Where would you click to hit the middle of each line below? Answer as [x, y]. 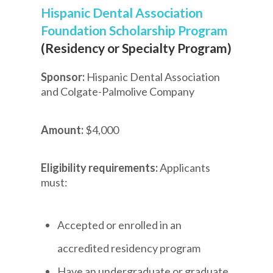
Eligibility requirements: [101, 168]
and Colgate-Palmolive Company [118, 92]
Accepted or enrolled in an [120, 225]
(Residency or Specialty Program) [136, 48]
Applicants [185, 168]
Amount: [63, 129]
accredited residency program [129, 248]
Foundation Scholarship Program [135, 30]
